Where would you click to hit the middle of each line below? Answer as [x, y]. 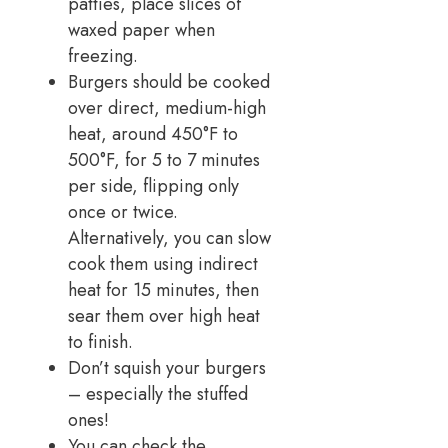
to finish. [100, 342]
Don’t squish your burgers [167, 368]
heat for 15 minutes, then [163, 290]
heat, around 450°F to [153, 134]
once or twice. [123, 212]
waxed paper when [141, 30]
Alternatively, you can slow [169, 238]
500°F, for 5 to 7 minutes [164, 160]
